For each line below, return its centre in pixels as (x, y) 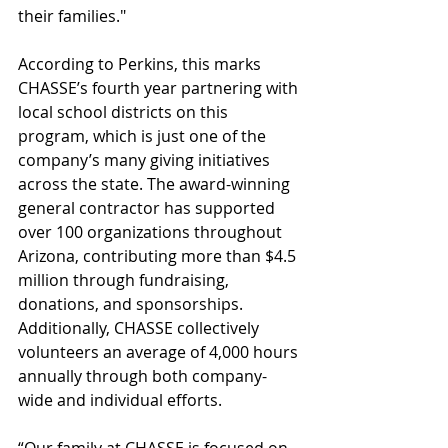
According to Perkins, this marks (141, 64)
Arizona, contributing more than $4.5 (159, 256)
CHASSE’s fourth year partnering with (160, 88)
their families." (72, 16)
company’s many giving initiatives (146, 160)
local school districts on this (125, 112)
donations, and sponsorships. (132, 304)
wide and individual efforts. (120, 400)
